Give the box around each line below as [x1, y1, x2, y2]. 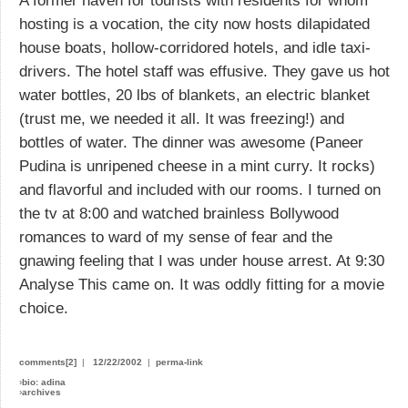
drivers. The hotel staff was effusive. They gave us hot [19, 62, 390, 80]
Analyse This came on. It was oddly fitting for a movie [19, 275, 384, 293]
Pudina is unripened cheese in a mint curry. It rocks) [19, 157, 375, 175]
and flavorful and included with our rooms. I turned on [19, 180, 381, 199]
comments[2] [19, 356, 76, 367]
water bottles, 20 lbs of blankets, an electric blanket [19, 86, 370, 104]
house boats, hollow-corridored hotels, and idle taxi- [19, 38, 371, 56]
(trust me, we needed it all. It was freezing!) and [19, 109, 344, 127]
